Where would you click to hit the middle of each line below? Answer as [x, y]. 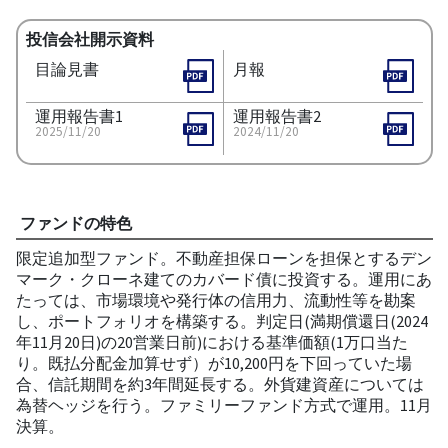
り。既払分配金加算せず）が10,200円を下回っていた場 [213, 362]
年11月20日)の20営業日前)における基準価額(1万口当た [211, 341]
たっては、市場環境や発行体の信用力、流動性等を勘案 [215, 299]
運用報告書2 [276, 115]
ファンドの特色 [75, 222]
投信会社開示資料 [89, 38]
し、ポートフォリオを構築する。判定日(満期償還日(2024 [221, 320]
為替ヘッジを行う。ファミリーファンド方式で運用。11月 [223, 404]
